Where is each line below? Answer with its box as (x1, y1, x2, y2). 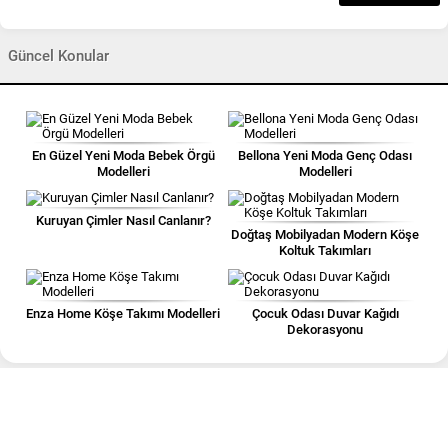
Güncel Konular (8, 47, 109, 65)
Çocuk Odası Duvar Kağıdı (251, 306, 399, 321)
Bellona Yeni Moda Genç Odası (238, 148, 412, 163)
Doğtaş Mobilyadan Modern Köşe (231, 227, 419, 242)
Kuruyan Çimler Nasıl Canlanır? (35, 213, 211, 228)
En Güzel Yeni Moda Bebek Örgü (31, 148, 215, 163)
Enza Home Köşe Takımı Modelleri (26, 306, 220, 321)
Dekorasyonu (287, 322, 363, 337)
